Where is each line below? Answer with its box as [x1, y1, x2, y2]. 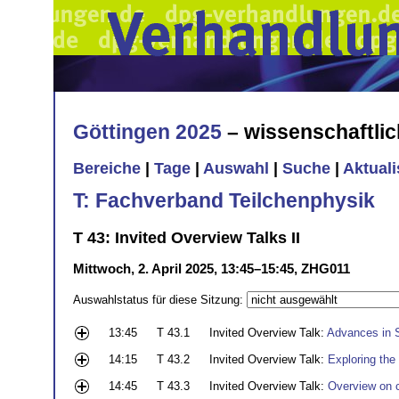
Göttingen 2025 [73, 119, 222, 143]
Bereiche [73, 159, 141, 178]
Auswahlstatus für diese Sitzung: [73, 292, 247, 306]
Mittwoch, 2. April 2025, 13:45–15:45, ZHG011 [73, 260, 350, 276]
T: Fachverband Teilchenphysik [73, 188, 375, 212]
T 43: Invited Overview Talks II [73, 228, 300, 247]
